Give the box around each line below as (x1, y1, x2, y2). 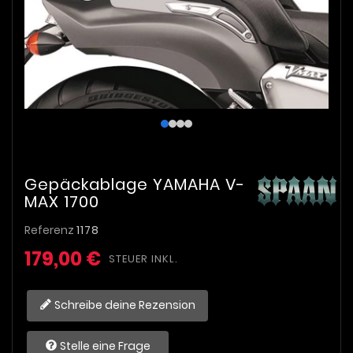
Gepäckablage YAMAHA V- (24, 173, 245, 195)
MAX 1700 (24, 191, 99, 213)
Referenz (24, 222, 76, 238)
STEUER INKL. (109, 251, 178, 267)
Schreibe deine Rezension (54, 296, 195, 313)
